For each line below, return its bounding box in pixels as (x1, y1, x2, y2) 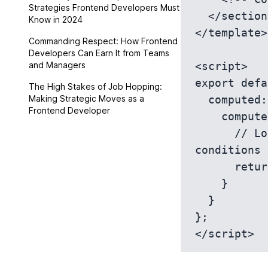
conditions (195, 144, 261, 156)
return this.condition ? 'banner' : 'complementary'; (195, 160, 234, 173)
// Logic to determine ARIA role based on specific (195, 127, 234, 139)
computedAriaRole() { (195, 110, 221, 123)
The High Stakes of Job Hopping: (29, 81, 162, 92)
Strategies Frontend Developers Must (29, 2, 179, 13)
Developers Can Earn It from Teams (29, 48, 169, 58)
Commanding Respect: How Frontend (29, 36, 178, 46)
